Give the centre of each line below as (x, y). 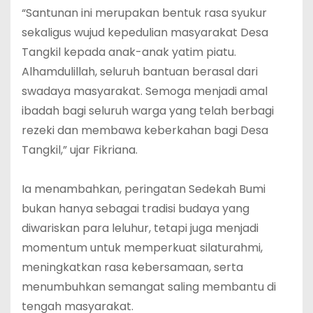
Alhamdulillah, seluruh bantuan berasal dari (140, 72)
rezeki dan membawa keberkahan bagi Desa (145, 131)
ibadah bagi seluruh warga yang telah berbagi (148, 111)
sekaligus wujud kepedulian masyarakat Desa (145, 33)
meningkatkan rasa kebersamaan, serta (132, 268)
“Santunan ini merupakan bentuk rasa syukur (144, 13)
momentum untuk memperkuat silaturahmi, (142, 248)
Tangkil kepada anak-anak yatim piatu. (129, 52)
